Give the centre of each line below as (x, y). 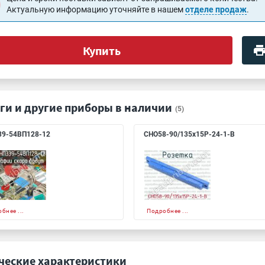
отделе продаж (216, 9)
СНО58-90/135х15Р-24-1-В (189, 134)
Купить (101, 50)
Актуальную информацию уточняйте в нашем (96, 9)
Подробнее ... (168, 211)
